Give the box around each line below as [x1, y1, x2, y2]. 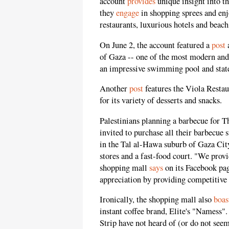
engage [116, 7, 139, 19]
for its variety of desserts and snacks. [100, 95, 222, 106]
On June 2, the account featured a [100, 39, 212, 51]
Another [100, 83, 129, 95]
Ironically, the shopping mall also [100, 194, 214, 205]
